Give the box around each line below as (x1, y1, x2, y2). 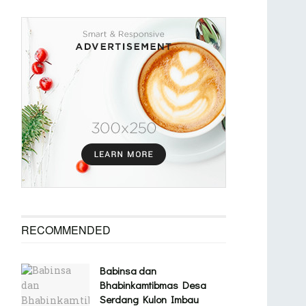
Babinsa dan (100, 264, 156, 278)
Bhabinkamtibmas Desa (100, 278, 206, 292)
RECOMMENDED (21, 222, 111, 238)
